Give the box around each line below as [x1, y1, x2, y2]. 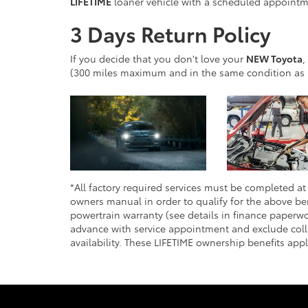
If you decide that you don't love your [70, 52, 246, 66]
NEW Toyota [246, 52, 302, 66]
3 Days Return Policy [70, 19, 271, 49]
